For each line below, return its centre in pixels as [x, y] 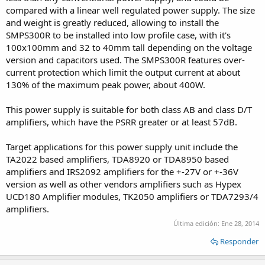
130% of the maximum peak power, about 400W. [106, 85]
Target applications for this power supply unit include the [122, 147]
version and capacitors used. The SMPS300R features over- [125, 60]
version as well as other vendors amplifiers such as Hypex [124, 184]
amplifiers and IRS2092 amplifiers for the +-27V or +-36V [122, 172]
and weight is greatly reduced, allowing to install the [112, 22]
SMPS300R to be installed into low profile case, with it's [118, 35]
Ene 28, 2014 [240, 223]
